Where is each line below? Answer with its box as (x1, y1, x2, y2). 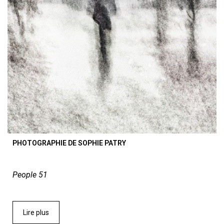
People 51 (12, 169, 47, 179)
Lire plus (23, 208, 49, 216)
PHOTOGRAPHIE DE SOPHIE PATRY (12, 138, 126, 147)
